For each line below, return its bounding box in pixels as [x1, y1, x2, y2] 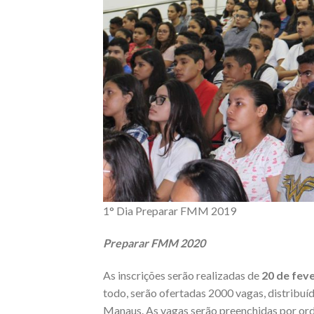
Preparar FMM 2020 [103, 236, 205, 250]
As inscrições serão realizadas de [103, 268, 261, 282]
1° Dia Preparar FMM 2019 [103, 204, 236, 218]
